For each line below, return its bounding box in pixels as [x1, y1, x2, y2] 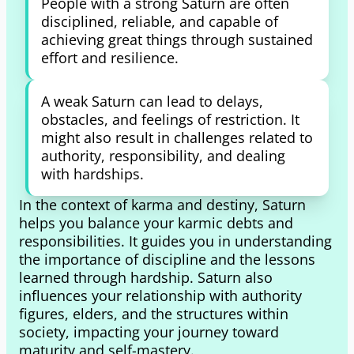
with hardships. [41, 164, 144, 183]
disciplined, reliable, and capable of [41, 12, 278, 31]
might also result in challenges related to [41, 128, 313, 147]
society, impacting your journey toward [19, 322, 279, 341]
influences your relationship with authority [19, 286, 302, 305]
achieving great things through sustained [41, 30, 313, 49]
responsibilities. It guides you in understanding [19, 232, 332, 250]
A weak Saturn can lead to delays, [41, 92, 263, 111]
